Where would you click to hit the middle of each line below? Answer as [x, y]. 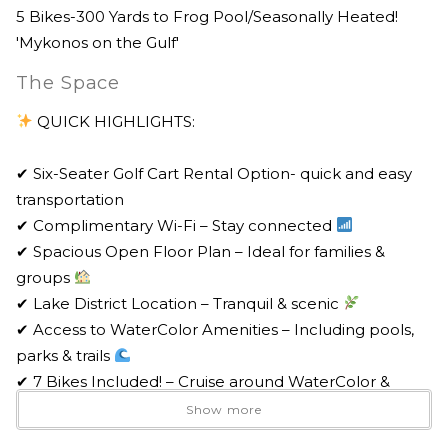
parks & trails [65, 355]
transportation [70, 199]
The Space [68, 82]
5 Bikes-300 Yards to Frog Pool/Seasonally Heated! [207, 16]
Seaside [47, 407]
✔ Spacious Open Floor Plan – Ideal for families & [200, 251]
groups [45, 277]
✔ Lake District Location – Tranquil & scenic [179, 303]
